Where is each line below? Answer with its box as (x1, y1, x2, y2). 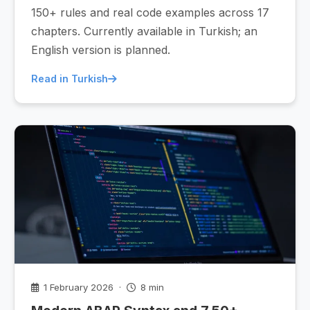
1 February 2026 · (41, 282, 127, 293)
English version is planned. (31, 43, 170, 57)
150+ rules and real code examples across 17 (31, 6, 269, 19)
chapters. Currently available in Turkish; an (31, 24, 257, 38)
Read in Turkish (31, 73, 108, 84)
